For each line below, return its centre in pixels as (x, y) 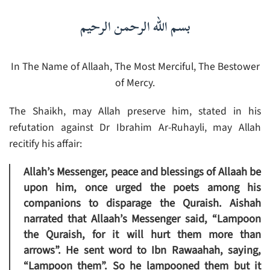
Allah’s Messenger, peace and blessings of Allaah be (142, 172)
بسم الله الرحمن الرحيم (135, 27)
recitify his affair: (46, 144)
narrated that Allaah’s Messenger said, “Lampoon (142, 219)
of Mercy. (135, 83)
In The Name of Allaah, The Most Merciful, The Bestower (135, 67)
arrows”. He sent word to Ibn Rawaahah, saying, (142, 250)
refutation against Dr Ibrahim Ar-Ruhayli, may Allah (135, 128)
